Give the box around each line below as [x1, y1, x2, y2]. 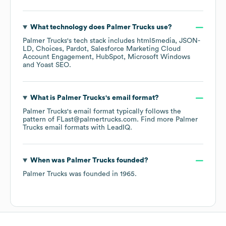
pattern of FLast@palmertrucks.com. [23, 116, 141, 124]
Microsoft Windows [128, 53, 190, 61]
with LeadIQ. [89, 124, 132, 132]
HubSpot [96, 53, 124, 61]
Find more [141, 116, 176, 124]
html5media [137, 37, 175, 45]
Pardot [66, 45, 87, 53]
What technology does [30, 24, 106, 31]
